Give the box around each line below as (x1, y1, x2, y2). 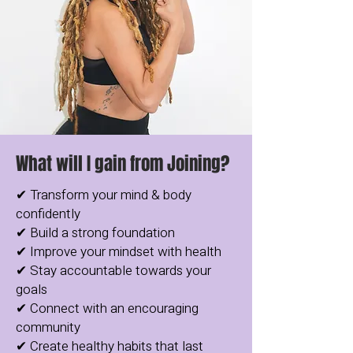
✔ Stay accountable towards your (16, 260, 211, 281)
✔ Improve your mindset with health (16, 241, 221, 262)
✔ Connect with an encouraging (16, 298, 199, 318)
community (16, 317, 80, 337)
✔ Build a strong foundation (16, 222, 175, 243)
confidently (16, 203, 80, 224)
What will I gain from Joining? (16, 150, 229, 177)
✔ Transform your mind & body (16, 184, 191, 205)
